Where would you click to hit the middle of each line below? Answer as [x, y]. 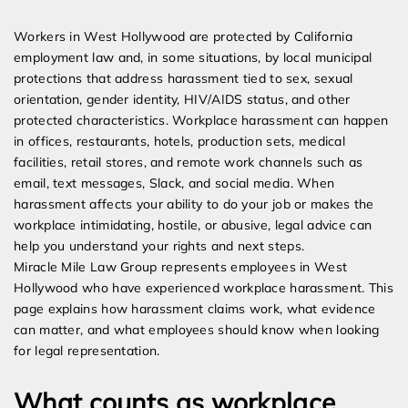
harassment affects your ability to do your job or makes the [194, 204]
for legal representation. [87, 351]
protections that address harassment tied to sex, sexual [184, 79]
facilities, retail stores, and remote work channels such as [189, 163]
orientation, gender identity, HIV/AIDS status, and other [182, 100]
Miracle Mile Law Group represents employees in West [181, 267]
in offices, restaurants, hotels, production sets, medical [180, 142]
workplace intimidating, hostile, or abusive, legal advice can [193, 225]
